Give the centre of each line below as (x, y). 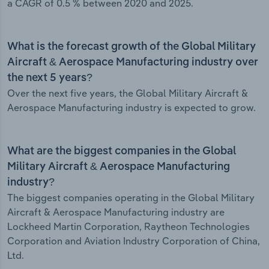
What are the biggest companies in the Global (122, 152)
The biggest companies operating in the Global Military (131, 198)
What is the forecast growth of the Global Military (131, 47)
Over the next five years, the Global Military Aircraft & (128, 93)
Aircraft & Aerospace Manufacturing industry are (116, 212)
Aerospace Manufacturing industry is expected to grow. (131, 108)
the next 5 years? (50, 78)
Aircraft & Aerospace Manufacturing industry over (133, 63)
